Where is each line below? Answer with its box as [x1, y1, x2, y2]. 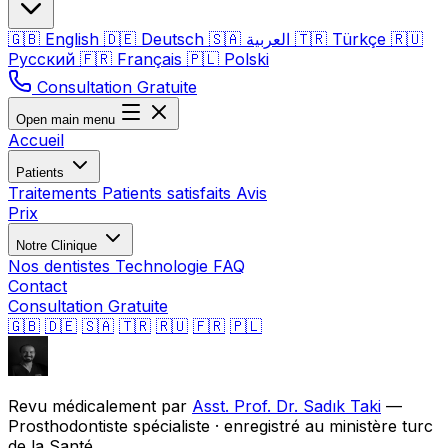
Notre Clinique [16, 238, 101, 253]
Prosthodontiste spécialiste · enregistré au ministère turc [8, 416, 433, 436]
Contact [8, 276, 67, 296]
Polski [219, 49, 269, 69]
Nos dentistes [8, 256, 115, 276]
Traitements [8, 183, 102, 203]
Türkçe [327, 29, 391, 49]
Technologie [115, 256, 213, 276]
